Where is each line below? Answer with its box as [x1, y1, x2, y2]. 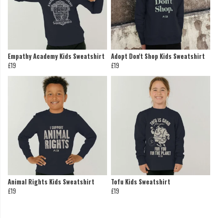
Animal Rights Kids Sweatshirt [8, 177, 94, 187]
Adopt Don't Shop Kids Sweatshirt [111, 52, 205, 61]
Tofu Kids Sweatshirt [111, 177, 170, 187]
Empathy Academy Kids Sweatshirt [8, 52, 105, 61]
